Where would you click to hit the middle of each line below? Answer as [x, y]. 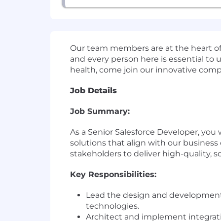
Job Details [93, 91]
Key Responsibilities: [113, 175]
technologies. [112, 206]
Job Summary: [100, 111]
